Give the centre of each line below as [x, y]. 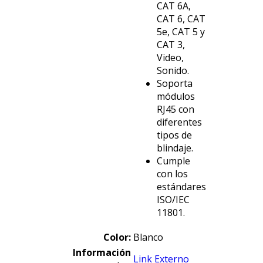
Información [102, 253]
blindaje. [175, 148]
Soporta [174, 84]
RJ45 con [175, 109]
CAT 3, [171, 45]
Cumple [173, 161]
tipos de [174, 135]
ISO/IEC [173, 200]
